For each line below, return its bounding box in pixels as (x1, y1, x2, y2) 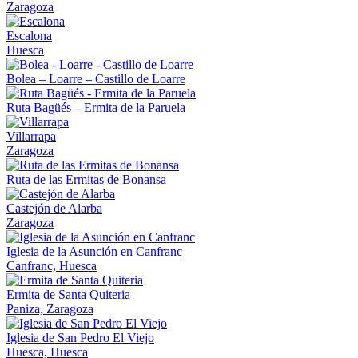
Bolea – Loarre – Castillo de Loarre (6, 71, 185, 86)
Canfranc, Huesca (6, 258, 97, 272)
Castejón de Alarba (6, 201, 102, 215)
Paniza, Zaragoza (6, 301, 93, 316)
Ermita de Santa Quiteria (6, 287, 130, 301)
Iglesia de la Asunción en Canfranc (6, 244, 182, 258)
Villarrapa (6, 129, 56, 143)
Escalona (6, 28, 52, 42)
